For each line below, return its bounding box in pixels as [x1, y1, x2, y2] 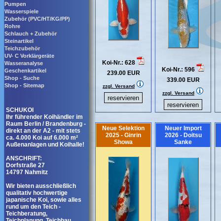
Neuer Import [164, 125, 202, 132]
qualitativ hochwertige [6, 189, 68, 196]
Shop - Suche [4, 75, 39, 81]
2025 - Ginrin [106, 132, 141, 139]
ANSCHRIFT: [6, 155, 42, 162]
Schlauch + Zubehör [4, 31, 57, 37]
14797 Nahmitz [6, 169, 48, 176]
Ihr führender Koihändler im [6, 113, 83, 120]
